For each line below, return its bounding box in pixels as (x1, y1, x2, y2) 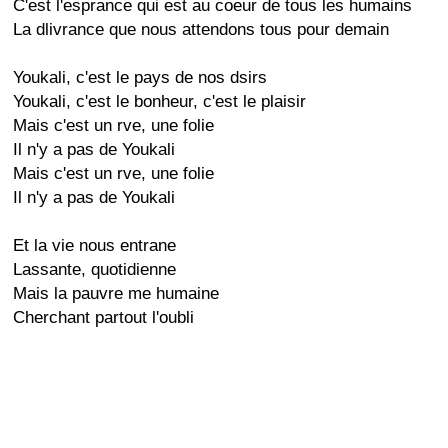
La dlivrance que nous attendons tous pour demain (13, 20, 389, 39)
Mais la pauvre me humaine (13, 284, 219, 303)
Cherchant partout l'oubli (13, 308, 194, 327)
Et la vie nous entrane (13, 236, 176, 255)
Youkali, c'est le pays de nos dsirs (13, 68, 267, 87)
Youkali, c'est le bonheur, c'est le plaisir (13, 92, 306, 111)
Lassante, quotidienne (13, 260, 176, 279)
